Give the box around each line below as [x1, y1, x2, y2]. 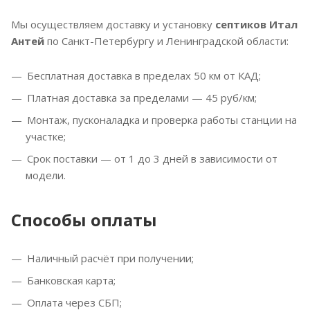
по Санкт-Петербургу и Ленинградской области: [44, 33, 289, 48]
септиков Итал [215, 17, 298, 31]
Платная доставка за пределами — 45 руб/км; [27, 90, 257, 104]
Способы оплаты [11, 208, 157, 231]
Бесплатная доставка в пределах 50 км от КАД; [27, 68, 261, 82]
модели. [26, 167, 66, 182]
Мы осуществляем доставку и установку [11, 17, 215, 31]
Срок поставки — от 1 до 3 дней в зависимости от [27, 151, 277, 165]
